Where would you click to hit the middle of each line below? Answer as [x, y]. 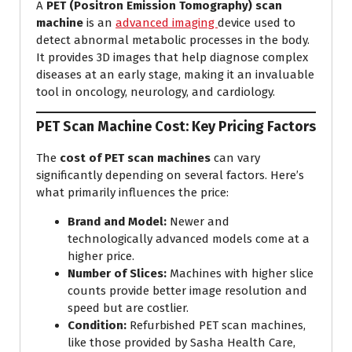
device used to [257, 22]
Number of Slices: [117, 274]
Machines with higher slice [240, 274]
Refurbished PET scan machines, [216, 326]
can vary [235, 158]
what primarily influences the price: [132, 193]
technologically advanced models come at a [189, 239]
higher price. [101, 257]
